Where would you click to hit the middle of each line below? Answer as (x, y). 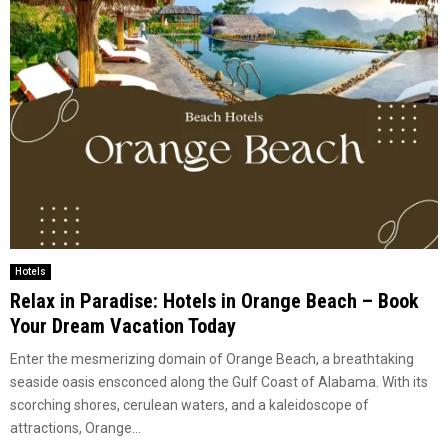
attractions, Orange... (75, 427)
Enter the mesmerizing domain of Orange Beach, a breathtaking (212, 358)
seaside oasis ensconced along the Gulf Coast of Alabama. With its (219, 381)
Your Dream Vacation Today (123, 325)
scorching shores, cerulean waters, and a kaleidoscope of (189, 404)
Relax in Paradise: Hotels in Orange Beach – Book (214, 300)
